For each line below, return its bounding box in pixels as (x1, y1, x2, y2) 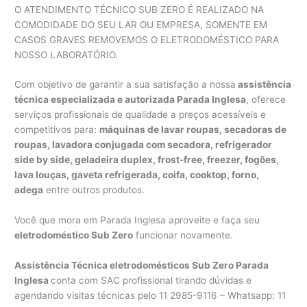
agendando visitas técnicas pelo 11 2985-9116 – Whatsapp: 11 (14, 290, 286, 302)
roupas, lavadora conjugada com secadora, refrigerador (14, 139, 273, 151)
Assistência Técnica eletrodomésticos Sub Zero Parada (14, 260, 269, 271)
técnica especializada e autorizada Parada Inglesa (14, 94, 247, 106)
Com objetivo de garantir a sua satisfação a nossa (14, 79, 236, 90)
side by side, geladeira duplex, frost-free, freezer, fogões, (14, 154, 280, 166)
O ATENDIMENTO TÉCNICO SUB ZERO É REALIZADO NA (14, 3, 265, 15)
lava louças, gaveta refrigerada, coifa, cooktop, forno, (14, 169, 260, 181)
